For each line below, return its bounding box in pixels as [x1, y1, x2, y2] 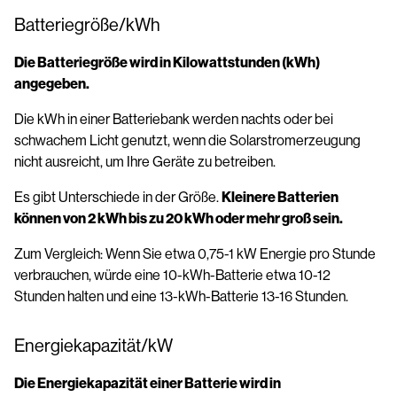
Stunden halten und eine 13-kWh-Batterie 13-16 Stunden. [14, 287, 348, 305]
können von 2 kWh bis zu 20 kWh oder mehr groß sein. [14, 209, 343, 227]
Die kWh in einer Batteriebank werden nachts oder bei [14, 110, 333, 128]
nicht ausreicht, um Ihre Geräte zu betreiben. [14, 152, 278, 170]
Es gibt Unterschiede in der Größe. [14, 188, 222, 206]
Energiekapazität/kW [14, 335, 173, 356]
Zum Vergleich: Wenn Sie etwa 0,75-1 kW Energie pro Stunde [14, 245, 376, 262]
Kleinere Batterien [222, 188, 339, 206]
